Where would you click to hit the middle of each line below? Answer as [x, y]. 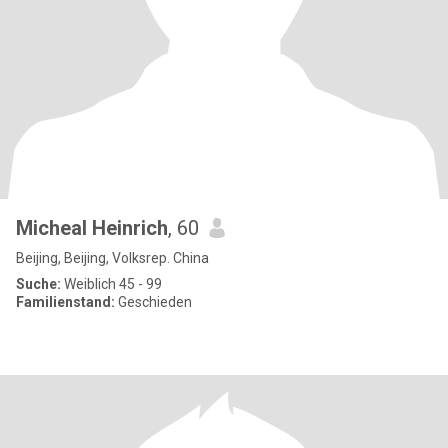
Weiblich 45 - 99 [111, 284]
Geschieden [153, 302]
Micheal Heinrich [92, 228]
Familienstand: [65, 302]
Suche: [38, 284]
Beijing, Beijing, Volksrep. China [112, 258]
